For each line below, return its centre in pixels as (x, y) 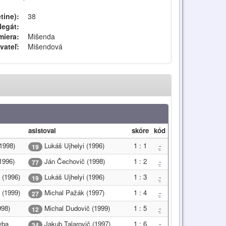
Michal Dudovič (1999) (76, 208)
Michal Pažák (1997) (73, 192)
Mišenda (41, 36)
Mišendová (45, 46)
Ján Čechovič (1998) (74, 161)
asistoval (42, 130)
